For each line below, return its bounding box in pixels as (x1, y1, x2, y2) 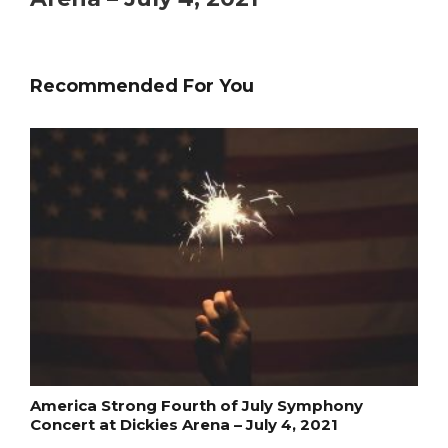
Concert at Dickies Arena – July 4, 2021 (30, 415, 338, 435)
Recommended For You (30, 74, 254, 97)
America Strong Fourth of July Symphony (30, 396, 363, 416)
